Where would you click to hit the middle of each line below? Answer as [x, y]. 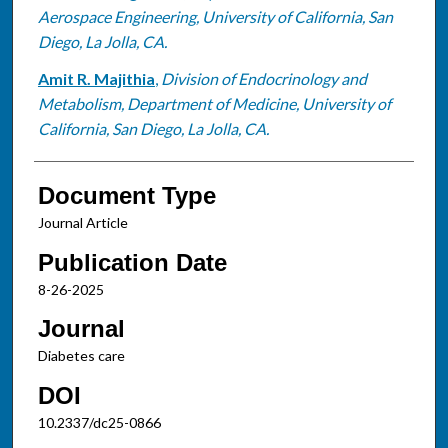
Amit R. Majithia [96, 78]
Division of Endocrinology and [263, 78]
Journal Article [82, 222]
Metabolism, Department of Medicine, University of [214, 103]
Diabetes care [81, 356]
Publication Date [132, 262]
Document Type [126, 195]
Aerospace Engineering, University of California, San [215, 16]
